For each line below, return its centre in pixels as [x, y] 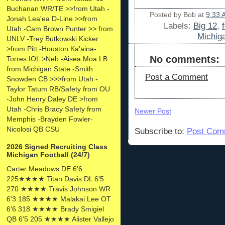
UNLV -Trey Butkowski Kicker [52, 38]
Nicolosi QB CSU [33, 129]
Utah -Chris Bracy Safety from [54, 109]
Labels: [179, 26]
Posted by [166, 14]
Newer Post [153, 111]
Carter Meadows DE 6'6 [44, 168]
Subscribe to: [161, 131]
